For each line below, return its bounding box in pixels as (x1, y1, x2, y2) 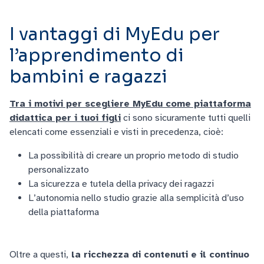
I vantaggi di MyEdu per (9, 23, 220, 46)
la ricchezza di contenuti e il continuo (68, 249, 249, 261)
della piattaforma (28, 206, 99, 219)
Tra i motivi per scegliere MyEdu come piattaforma (9, 98, 251, 110)
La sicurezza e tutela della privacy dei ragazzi (28, 178, 214, 190)
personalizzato (28, 164, 89, 176)
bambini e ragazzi (9, 65, 167, 88)
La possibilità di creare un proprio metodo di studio (28, 150, 239, 162)
